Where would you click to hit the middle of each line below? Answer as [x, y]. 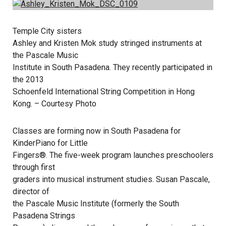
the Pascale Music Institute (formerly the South [96, 204]
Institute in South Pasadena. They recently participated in [112, 67]
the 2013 [28, 79]
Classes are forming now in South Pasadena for [97, 131]
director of [31, 191]
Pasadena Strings [44, 216]
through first [34, 167]
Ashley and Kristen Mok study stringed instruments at [107, 43]
